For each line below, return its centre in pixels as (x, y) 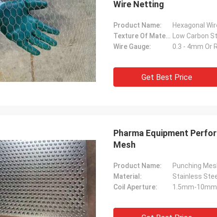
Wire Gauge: (132, 46)
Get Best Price (167, 77)
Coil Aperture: (135, 187)
